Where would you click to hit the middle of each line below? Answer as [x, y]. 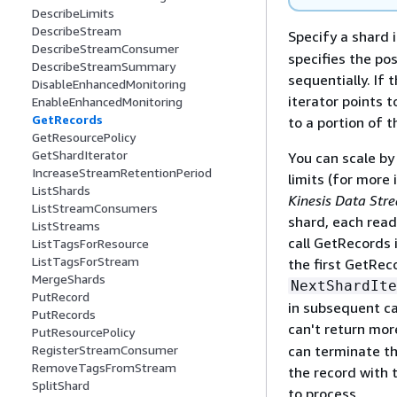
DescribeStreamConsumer [105, 49]
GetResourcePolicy [84, 137]
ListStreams [66, 226]
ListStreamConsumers [95, 208]
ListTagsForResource [90, 244]
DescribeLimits [73, 13]
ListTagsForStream [86, 261]
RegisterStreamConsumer [105, 350]
